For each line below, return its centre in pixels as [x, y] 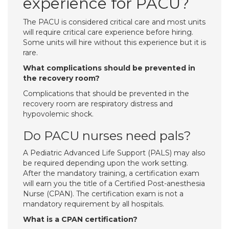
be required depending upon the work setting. [106, 163]
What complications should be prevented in [109, 68]
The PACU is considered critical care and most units [114, 22]
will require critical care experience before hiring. [108, 32]
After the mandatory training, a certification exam [111, 173]
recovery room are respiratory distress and [98, 104]
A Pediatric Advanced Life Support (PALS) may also [114, 153]
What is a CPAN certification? [80, 219]
